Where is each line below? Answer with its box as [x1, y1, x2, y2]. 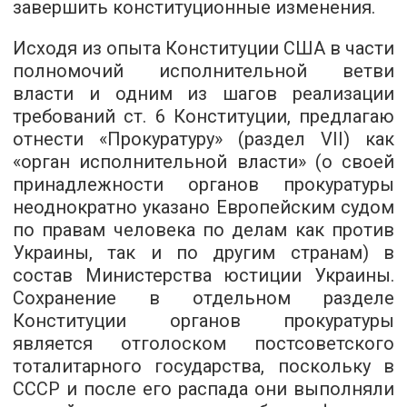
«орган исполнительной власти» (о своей [13, 151, 394, 173]
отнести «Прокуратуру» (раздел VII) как [13, 128, 394, 150]
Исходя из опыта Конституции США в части [13, 37, 394, 59]
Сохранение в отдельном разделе [13, 287, 394, 309]
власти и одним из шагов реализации [13, 83, 394, 104]
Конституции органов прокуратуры [13, 310, 394, 332]
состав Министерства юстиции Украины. [13, 264, 394, 286]
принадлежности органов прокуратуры [13, 174, 394, 195]
